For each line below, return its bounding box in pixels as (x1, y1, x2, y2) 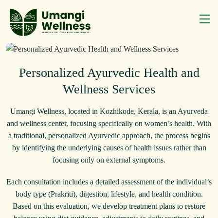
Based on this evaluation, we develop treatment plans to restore (13, 201, 205, 210)
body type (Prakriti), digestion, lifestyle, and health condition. (15, 189, 203, 198)
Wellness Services (63, 82, 155, 96)
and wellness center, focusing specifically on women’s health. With (7, 119, 211, 127)
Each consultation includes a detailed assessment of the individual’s (6, 177, 212, 186)
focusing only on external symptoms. (53, 155, 165, 164)
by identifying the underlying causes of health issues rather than (12, 143, 206, 152)
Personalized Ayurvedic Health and (18, 65, 200, 80)
